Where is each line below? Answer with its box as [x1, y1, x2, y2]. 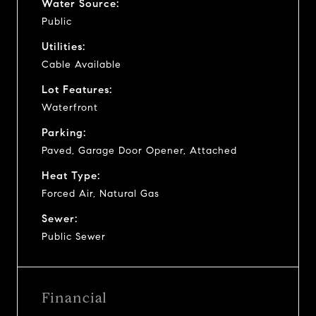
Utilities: [42, 39, 85, 53]
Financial [42, 288, 107, 307]
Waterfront [42, 101, 98, 114]
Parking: [42, 126, 86, 139]
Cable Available [42, 58, 121, 71]
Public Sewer [42, 230, 106, 243]
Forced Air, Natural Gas [42, 187, 159, 200]
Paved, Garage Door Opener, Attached [42, 144, 237, 157]
